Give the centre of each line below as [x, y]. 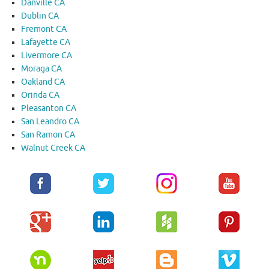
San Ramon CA [48, 135]
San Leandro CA [50, 122]
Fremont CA [44, 29]
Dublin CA [40, 16]
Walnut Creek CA [53, 148]
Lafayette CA [46, 43]
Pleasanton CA [49, 109]
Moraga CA [41, 69]
